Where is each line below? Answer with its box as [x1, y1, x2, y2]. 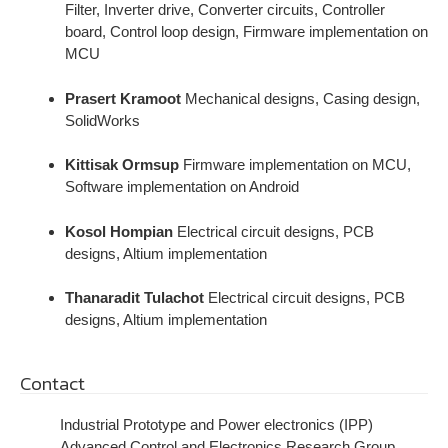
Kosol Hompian [65, 222, 173, 240]
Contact [20, 368, 85, 398]
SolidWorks [65, 111, 140, 129]
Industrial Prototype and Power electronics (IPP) [60, 415, 373, 433]
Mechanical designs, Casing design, [181, 89, 420, 107]
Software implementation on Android [65, 178, 299, 196]
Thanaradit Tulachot [65, 289, 204, 307]
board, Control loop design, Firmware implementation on [65, 23, 428, 41]
